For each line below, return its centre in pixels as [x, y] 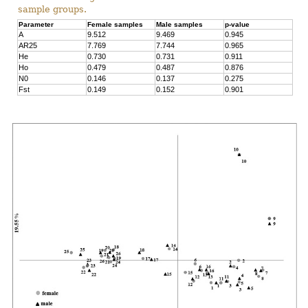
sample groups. [53, 10]
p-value [238, 25]
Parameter [36, 25]
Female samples [115, 25]
